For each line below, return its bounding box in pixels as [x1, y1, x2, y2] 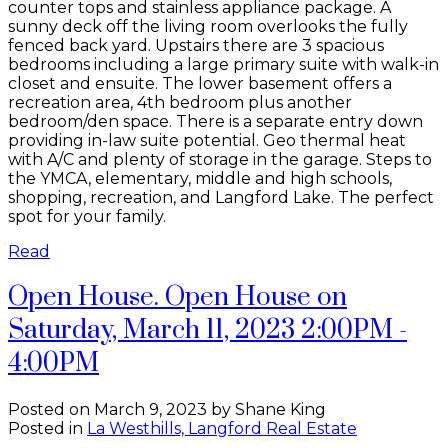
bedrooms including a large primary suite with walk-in [8, 54, 439, 74]
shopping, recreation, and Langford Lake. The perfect [8, 187, 434, 207]
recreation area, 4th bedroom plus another [8, 92, 352, 112]
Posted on [8, 399, 94, 419]
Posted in [8, 418, 83, 438]
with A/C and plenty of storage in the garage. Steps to [8, 149, 432, 169]
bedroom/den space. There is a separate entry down [8, 111, 423, 131]
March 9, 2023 [94, 399, 207, 419]
